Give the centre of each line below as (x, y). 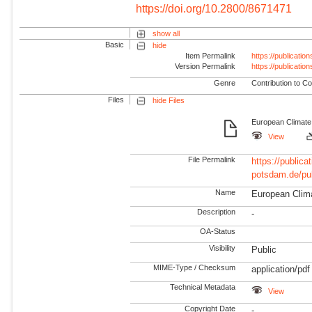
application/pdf (281, 270)
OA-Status (218, 232)
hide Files (168, 101)
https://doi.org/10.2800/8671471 (214, 8)
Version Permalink (205, 66)
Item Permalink (211, 55)
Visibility (223, 248)
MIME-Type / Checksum (195, 268)
